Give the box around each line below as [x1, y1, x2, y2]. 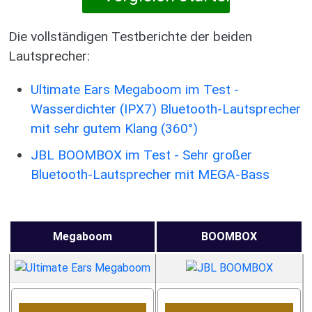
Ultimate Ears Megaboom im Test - [31, 81, 239, 97]
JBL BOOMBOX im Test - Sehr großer [31, 147, 252, 163]
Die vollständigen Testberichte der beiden [8, 29, 252, 45]
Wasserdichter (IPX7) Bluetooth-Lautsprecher [31, 101, 301, 117]
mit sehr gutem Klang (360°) [31, 120, 198, 136]
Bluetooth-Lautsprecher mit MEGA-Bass [31, 166, 270, 182]
